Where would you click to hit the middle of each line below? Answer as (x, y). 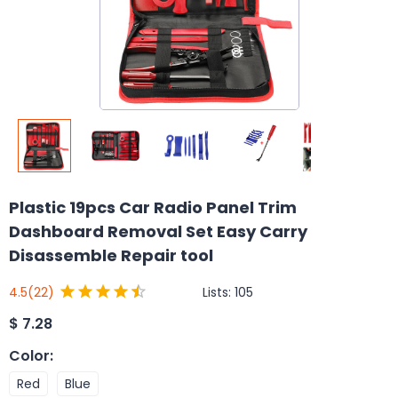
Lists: (219, 292)
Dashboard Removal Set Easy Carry (158, 231)
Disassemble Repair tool (111, 255)
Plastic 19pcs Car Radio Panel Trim (153, 207)
